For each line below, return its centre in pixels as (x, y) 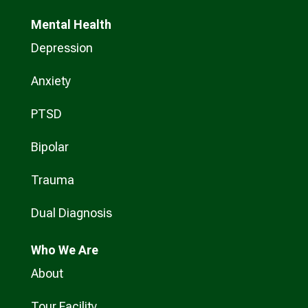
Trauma (52, 180)
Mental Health (71, 25)
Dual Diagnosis (71, 213)
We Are (77, 250)
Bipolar (49, 147)
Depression (62, 48)
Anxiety (51, 81)
